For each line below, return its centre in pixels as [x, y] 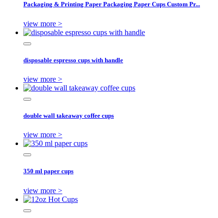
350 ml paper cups [48, 171]
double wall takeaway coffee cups [69, 116]
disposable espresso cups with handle [73, 60]
